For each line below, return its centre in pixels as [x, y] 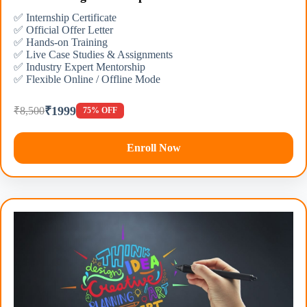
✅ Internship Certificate [65, 18]
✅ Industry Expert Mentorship [79, 67]
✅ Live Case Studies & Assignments [93, 55]
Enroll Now [153, 148]
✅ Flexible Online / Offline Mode [87, 79]
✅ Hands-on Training [61, 42]
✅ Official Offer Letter [63, 30]
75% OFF [100, 110]
